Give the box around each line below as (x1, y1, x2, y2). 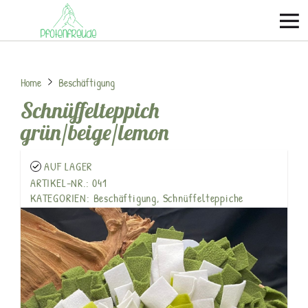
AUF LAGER (44, 159, 93, 174)
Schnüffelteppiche (162, 190, 244, 206)
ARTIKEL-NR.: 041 (30, 175, 107, 190)
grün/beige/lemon (21, 118, 169, 146)
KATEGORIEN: (30, 190, 93, 206)
